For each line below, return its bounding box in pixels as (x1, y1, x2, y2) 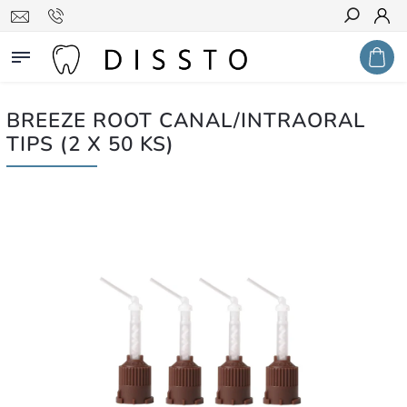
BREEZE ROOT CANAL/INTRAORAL (6, 106, 365, 134)
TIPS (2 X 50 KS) (6, 130, 174, 158)
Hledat (343, 41, 387, 55)
